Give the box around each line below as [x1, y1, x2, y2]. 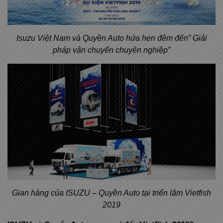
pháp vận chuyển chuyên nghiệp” [53, 46, 170, 55]
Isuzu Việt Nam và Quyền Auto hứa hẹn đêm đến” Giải [16, 34, 207, 43]
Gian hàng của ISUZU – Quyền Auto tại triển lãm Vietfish [12, 189, 211, 198]
